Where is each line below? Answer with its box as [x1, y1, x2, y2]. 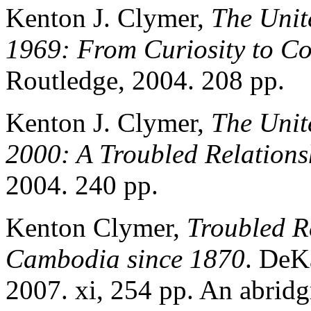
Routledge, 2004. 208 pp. [6, 65, 285, 95]
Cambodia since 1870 [6, 243, 245, 274]
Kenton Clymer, [6, 212, 187, 242]
